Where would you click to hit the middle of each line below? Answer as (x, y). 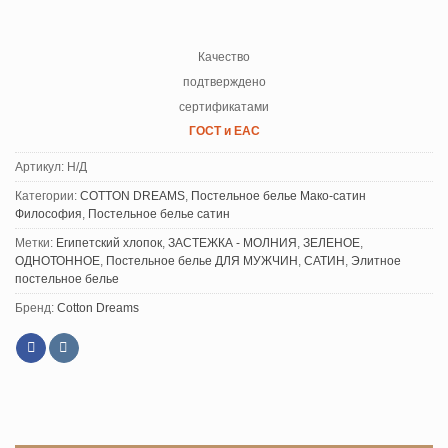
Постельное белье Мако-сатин (278, 195)
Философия (48, 213)
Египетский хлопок (109, 242)
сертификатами (224, 106)
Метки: (35, 242)
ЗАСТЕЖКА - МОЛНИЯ (232, 242)
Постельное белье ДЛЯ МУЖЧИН (202, 260)
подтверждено (224, 81)
